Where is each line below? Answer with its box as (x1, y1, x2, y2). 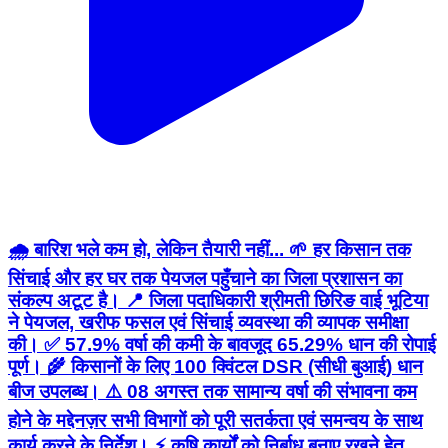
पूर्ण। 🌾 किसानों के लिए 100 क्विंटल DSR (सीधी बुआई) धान (8, 356, 423, 378)
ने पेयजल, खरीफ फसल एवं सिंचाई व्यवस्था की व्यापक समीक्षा (8, 312, 408, 334)
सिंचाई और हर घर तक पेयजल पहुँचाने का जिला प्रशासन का (8, 268, 402, 290)
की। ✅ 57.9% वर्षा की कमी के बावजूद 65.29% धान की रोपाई (8, 334, 436, 356)
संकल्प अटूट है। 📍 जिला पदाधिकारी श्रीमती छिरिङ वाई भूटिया (8, 290, 428, 312)
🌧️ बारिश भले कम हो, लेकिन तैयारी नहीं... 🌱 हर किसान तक (8, 239, 411, 261)
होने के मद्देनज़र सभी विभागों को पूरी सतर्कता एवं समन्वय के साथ (8, 410, 423, 432)
